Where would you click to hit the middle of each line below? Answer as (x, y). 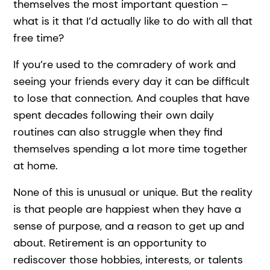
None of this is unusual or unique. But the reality (133, 192)
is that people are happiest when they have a (127, 209)
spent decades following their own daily (114, 115)
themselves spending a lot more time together (131, 149)
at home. (36, 165)
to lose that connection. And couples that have (132, 98)
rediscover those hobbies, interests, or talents (128, 259)
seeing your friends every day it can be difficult (132, 81)
